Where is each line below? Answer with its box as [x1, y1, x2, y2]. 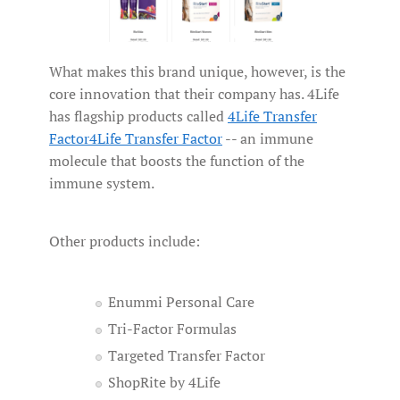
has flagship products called [49, 105, 228, 126]
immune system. [49, 172, 157, 193]
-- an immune [222, 128, 313, 148]
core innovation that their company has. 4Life [49, 83, 339, 104]
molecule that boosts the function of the [49, 150, 304, 171]
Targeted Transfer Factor [108, 345, 265, 365]
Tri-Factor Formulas [108, 318, 237, 338]
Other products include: [49, 230, 200, 251]
